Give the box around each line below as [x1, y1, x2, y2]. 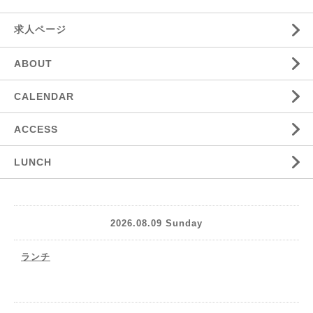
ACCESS [14, 124, 58, 136]
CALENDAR [14, 91, 74, 103]
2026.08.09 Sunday [110, 217, 203, 228]
